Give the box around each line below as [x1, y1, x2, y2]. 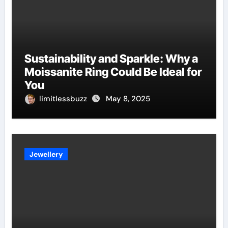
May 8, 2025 [105, 93, 150, 104]
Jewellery [29, 149, 63, 159]
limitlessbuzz [39, 93, 89, 104]
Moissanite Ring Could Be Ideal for [24, 65, 202, 78]
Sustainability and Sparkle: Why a [24, 51, 198, 65]
